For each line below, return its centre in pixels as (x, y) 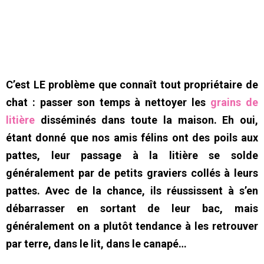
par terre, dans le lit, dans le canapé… (96, 244)
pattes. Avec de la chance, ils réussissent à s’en (132, 191)
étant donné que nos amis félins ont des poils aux (132, 138)
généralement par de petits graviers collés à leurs (132, 173)
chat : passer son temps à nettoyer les (108, 103)
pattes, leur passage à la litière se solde (132, 156)
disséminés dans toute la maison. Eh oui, (146, 120)
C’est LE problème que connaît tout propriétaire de (132, 85)
